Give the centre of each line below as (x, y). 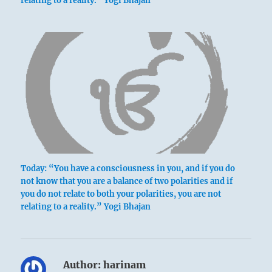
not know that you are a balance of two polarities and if (127, 181)
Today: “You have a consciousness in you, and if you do (128, 168)
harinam (124, 264)
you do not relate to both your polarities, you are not (121, 194)
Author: (82, 264)
